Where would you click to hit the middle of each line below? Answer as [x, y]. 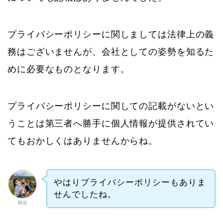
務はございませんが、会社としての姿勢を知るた [111, 52]
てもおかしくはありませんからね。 [83, 141]
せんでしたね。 [85, 194]
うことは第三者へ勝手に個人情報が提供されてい [111, 124]
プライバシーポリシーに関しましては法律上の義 [111, 35]
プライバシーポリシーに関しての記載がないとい [111, 106]
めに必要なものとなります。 [69, 69]
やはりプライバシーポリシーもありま [130, 182]
